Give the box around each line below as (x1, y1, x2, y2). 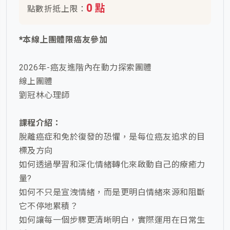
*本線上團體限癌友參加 (19, 35, 108, 45)
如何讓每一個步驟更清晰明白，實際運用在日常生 (19, 215, 205, 225)
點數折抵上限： (27, 4, 87, 14)
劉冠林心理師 (19, 90, 70, 101)
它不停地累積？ (19, 201, 79, 212)
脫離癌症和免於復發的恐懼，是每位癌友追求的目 (19, 132, 205, 142)
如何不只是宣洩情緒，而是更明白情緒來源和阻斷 (19, 187, 205, 198)
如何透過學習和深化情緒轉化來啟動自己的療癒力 (19, 160, 205, 170)
